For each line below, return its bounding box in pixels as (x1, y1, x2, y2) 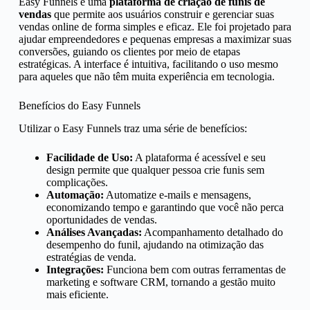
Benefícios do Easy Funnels (18, 99, 140, 111)
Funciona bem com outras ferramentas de (103, 263, 286, 275)
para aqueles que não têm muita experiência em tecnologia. (18, 70, 275, 82)
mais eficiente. (46, 288, 109, 300)
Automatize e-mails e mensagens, (103, 188, 251, 201)
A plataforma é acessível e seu (132, 151, 266, 163)
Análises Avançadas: (46, 226, 142, 238)
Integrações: (46, 263, 104, 275)
